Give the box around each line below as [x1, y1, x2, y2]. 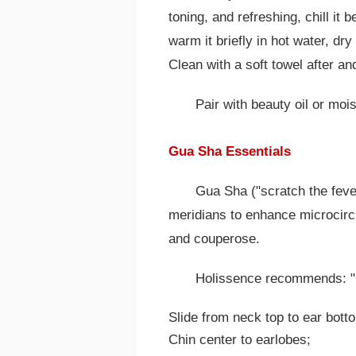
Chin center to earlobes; [168, 332, 311, 348]
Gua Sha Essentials [168, 144, 291, 160]
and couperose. [168, 230, 260, 246]
